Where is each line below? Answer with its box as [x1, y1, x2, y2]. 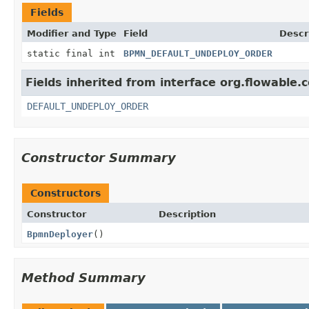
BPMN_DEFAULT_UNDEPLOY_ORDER [123, 48, 272, 59]
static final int [27, 48, 115, 59]
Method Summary [21, 270, 146, 285]
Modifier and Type [27, 28, 117, 39]
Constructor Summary [21, 150, 176, 165]
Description [158, 208, 216, 219]
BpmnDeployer [27, 228, 93, 239]
